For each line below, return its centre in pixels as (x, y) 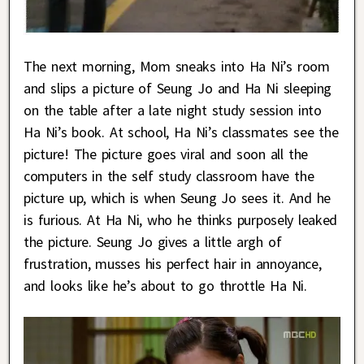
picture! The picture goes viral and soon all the (166, 154)
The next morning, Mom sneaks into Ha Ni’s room (177, 66)
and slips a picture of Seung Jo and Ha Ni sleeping (178, 88)
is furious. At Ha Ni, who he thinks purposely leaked (181, 219)
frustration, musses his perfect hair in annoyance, (173, 263)
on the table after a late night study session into (173, 110)
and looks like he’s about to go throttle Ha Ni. (165, 285)
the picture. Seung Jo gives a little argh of (153, 241)
